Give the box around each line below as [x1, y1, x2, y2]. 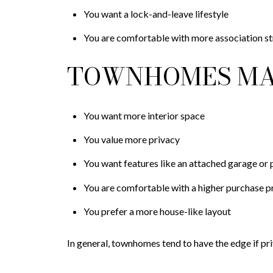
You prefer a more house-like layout [83, 205, 231, 217]
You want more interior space [83, 109, 205, 121]
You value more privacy [83, 133, 180, 145]
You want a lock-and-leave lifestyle [83, 7, 229, 19]
